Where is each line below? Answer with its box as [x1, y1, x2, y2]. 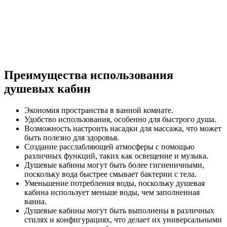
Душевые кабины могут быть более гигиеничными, [24, 160, 204, 169]
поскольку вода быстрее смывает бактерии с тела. [24, 169, 197, 178]
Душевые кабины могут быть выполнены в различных [24, 206, 214, 215]
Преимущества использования [4, 68, 173, 82]
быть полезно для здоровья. [24, 133, 119, 142]
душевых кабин [4, 82, 91, 95]
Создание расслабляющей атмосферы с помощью [24, 142, 195, 151]
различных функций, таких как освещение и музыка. [24, 151, 208, 160]
